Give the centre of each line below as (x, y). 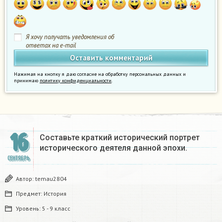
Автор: (26, 179)
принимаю (27, 81)
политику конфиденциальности (76, 81)
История (55, 194)
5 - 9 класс (56, 209)
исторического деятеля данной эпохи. (113, 148)
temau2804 (51, 179)
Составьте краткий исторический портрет (120, 138)
